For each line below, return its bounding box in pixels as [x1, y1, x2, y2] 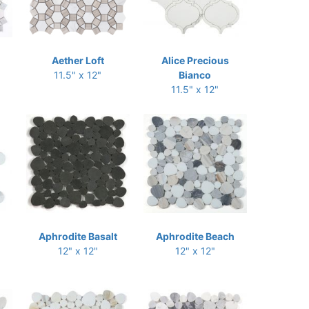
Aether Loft [51, 54, 104, 66]
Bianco [179, 69, 211, 81]
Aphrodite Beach [155, 230, 235, 242]
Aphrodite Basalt [38, 230, 117, 242]
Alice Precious [161, 54, 229, 66]
